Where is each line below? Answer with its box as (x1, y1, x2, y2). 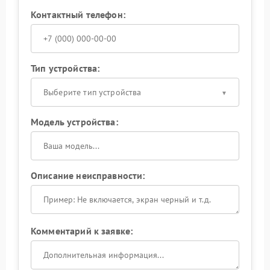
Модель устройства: (31, 115, 118, 128)
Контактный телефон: (31, 8, 125, 20)
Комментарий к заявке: (31, 224, 133, 237)
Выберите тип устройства (43, 86, 142, 98)
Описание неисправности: (31, 169, 145, 181)
